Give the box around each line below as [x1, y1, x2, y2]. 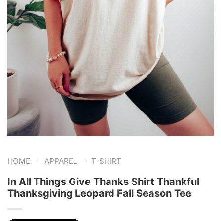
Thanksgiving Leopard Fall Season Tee [7, 187, 191, 199]
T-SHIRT [91, 156, 122, 166]
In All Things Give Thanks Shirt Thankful [7, 175, 199, 187]
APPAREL [44, 156, 77, 166]
